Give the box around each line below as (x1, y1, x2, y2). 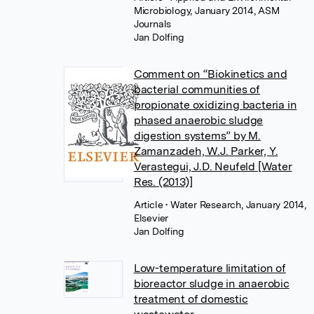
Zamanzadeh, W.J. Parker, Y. (133, 144, 278, 158)
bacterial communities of (133, 82, 260, 96)
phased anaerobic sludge (133, 113, 264, 127)
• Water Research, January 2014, (165, 198, 306, 210)
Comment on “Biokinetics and (133, 67, 287, 81)
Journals (133, 18, 172, 29)
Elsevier (133, 212, 169, 224)
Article (133, 198, 166, 210)
